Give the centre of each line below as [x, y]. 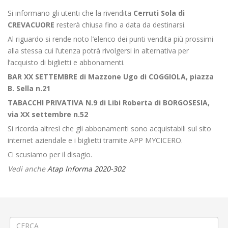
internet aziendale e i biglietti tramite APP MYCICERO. [95, 140]
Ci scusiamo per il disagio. [50, 154]
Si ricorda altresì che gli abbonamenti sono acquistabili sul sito [109, 129]
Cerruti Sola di [159, 13]
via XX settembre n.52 [48, 114]
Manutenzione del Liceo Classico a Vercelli [148, 212]
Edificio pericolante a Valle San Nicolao [75, 202]
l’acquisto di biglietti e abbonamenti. [66, 62]
